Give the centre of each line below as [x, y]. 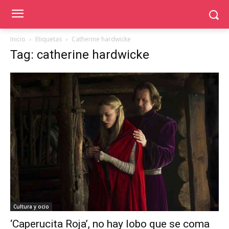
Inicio [18, 39]
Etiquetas [49, 39]
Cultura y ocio [31, 207]
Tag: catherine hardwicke [80, 55]
